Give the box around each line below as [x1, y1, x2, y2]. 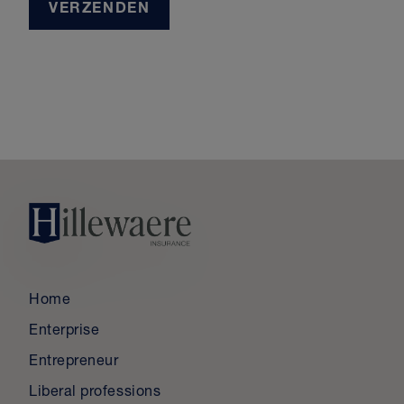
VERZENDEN [49, 2, 151, 17]
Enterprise [29, 324, 100, 339]
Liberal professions [29, 385, 161, 400]
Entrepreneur [29, 354, 119, 370]
